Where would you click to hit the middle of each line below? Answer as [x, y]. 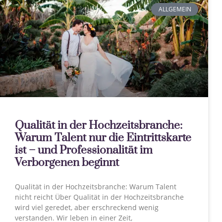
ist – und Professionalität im [84, 150]
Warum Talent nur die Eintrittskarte [103, 138]
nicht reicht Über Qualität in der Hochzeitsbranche [99, 197]
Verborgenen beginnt [67, 163]
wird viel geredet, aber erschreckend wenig [87, 207]
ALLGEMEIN [175, 9]
